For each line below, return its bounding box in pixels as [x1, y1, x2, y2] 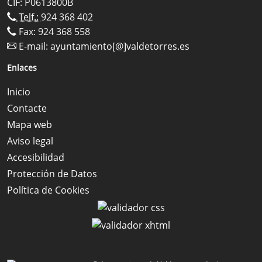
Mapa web [7, 118, 52, 132]
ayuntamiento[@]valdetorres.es [50, 40, 189, 53]
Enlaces [7, 62, 37, 74]
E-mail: [16, 40, 50, 53]
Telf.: [16, 11, 41, 24]
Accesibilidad [7, 151, 64, 164]
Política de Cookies [7, 184, 89, 197]
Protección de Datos [7, 167, 97, 181]
